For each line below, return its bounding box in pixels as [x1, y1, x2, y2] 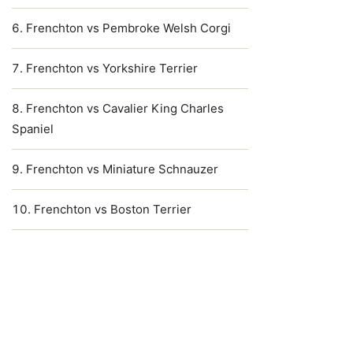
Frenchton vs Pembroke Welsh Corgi [26, 20, 231, 35]
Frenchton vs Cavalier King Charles [26, 101, 224, 116]
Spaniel [12, 121, 54, 136]
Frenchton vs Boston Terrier [34, 202, 191, 217]
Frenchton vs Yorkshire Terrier [26, 61, 198, 76]
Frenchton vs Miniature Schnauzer [26, 162, 218, 176]
